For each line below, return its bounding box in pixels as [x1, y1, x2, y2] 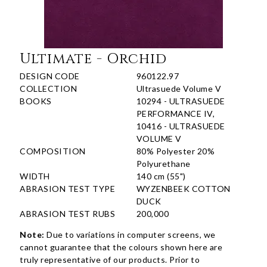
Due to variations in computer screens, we [44, 229, 216, 240]
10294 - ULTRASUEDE [136, 96, 225, 107]
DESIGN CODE [20, 71, 80, 82]
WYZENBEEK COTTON [136, 184, 231, 194]
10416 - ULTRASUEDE [136, 121, 225, 132]
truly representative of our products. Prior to [20, 254, 200, 265]
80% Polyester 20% [136, 146, 215, 157]
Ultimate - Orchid [20, 49, 167, 69]
